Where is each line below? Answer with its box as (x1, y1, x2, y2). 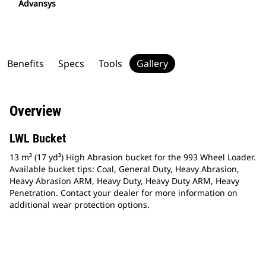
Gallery (137, 57, 168, 71)
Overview (9, 103, 61, 120)
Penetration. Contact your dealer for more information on (9, 187, 237, 199)
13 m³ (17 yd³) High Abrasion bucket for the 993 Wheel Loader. (9, 151, 256, 163)
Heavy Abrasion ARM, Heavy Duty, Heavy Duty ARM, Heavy (9, 175, 239, 187)
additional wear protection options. (9, 199, 150, 211)
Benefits (7, 57, 44, 71)
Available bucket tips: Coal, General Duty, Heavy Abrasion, (9, 163, 239, 175)
